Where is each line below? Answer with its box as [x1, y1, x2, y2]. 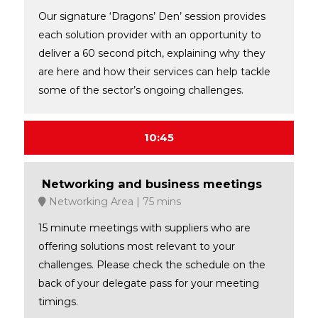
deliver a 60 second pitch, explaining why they [38, 46, 265, 60]
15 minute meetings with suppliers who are [38, 221, 251, 234]
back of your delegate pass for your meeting [38, 276, 259, 290]
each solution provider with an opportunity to [38, 28, 261, 41]
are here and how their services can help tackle [38, 65, 270, 78]
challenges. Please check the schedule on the [38, 258, 265, 271]
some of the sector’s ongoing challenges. [38, 83, 243, 97]
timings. [38, 295, 78, 308]
